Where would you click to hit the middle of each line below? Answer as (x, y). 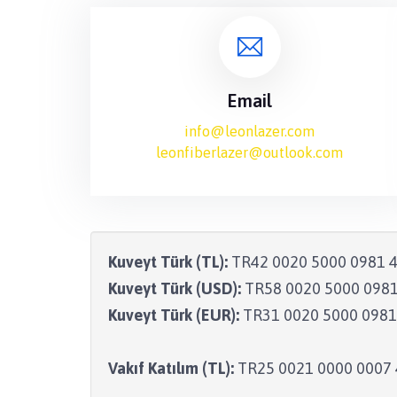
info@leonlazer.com (250, 131)
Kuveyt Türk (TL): (168, 262)
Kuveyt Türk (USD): (175, 288)
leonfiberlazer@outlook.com (250, 152)
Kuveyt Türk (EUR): (174, 315)
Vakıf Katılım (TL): (171, 368)
